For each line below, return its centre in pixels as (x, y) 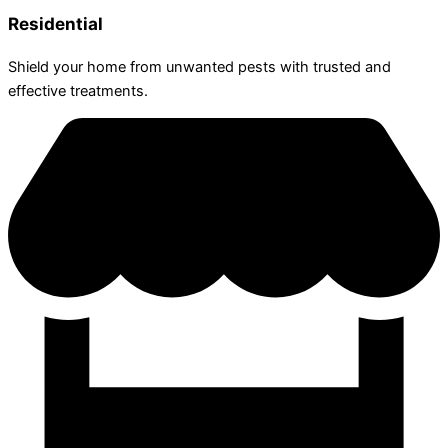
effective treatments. (78, 91)
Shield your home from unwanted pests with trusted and (199, 67)
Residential (55, 24)
